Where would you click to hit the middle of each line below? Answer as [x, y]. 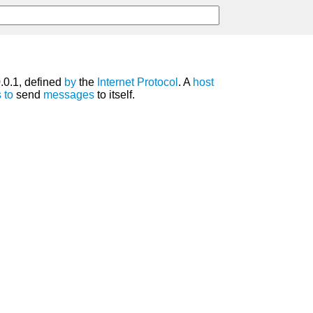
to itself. [115, 95]
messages [69, 95]
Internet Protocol [138, 82]
